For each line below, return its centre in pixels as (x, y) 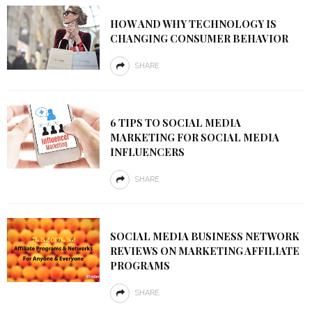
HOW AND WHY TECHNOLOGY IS (193, 24)
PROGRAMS (140, 265)
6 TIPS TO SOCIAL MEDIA (175, 123)
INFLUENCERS (147, 152)
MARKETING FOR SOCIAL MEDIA (194, 137)
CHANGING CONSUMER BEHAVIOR (199, 38)
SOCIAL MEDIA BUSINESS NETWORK (204, 236)
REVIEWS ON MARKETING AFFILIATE (204, 251)
